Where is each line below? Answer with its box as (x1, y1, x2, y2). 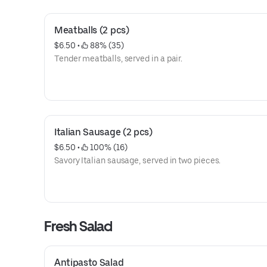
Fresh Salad (44, 218, 113, 235)
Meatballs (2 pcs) (54, 24, 129, 36)
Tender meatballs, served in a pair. (54, 54, 183, 63)
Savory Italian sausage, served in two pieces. (54, 156, 221, 165)
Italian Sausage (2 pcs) (54, 126, 153, 138)
